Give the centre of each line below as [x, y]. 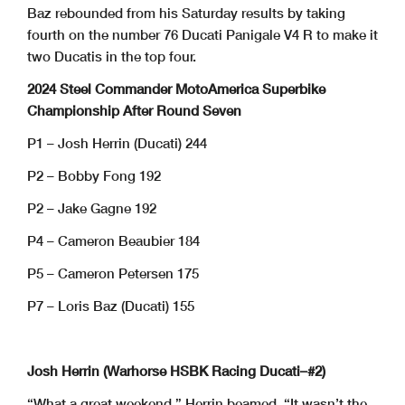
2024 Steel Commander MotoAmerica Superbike [176, 89]
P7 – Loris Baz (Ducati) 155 [111, 306]
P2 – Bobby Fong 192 [94, 176]
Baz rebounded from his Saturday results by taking [186, 13]
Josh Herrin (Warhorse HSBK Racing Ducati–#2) [176, 371]
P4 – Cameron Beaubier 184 [113, 241]
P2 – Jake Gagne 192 [92, 208]
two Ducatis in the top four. [112, 57]
